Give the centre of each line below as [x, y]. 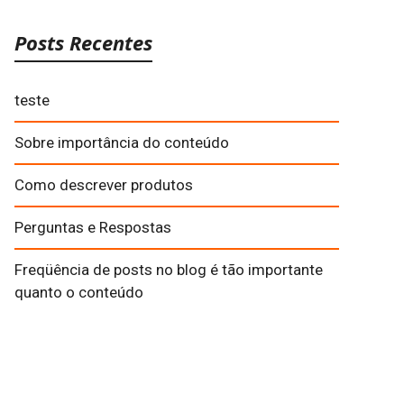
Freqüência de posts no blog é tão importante [169, 270]
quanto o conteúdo [79, 293]
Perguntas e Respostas [93, 228]
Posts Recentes [83, 43]
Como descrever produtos [104, 185]
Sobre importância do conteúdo [122, 143]
